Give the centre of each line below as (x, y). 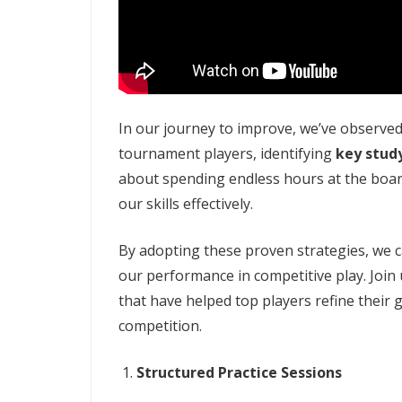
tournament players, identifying (227, 153)
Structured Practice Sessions (239, 372)
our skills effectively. (186, 203)
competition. (160, 325)
